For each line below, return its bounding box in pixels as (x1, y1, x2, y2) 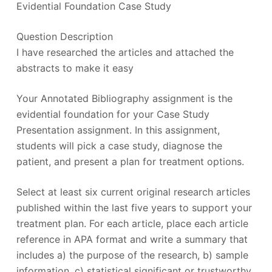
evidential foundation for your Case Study (16, 107, 209, 120)
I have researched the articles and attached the (16, 46, 234, 58)
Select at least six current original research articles (16, 185, 250, 198)
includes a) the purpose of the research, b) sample (16, 248, 248, 261)
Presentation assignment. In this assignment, (16, 123, 220, 136)
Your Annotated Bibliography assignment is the (16, 92, 233, 104)
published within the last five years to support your (16, 201, 252, 214)
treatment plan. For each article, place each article (16, 217, 248, 229)
